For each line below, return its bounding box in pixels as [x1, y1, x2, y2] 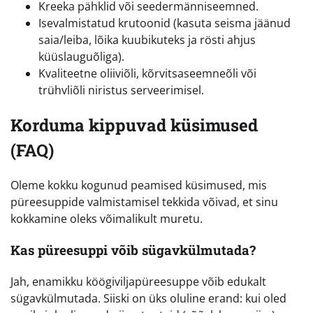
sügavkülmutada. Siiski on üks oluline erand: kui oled [10, 290, 286, 306]
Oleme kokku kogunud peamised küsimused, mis [10, 177, 267, 194]
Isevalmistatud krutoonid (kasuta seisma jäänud [38, 15, 291, 31]
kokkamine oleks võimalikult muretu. [10, 211, 203, 227]
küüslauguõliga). [38, 49, 124, 65]
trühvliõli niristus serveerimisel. [38, 82, 204, 99]
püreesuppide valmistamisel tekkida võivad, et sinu [10, 194, 278, 210]
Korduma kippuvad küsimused [10, 114, 258, 137]
